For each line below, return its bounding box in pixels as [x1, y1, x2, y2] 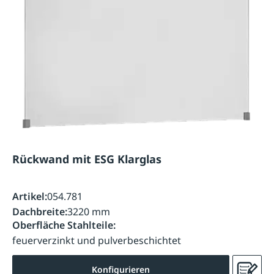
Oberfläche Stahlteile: [12, 218, 116, 232]
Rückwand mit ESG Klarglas [12, 151, 161, 166]
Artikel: [12, 190, 47, 204]
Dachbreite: [12, 204, 67, 218]
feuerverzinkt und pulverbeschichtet [12, 233, 181, 247]
